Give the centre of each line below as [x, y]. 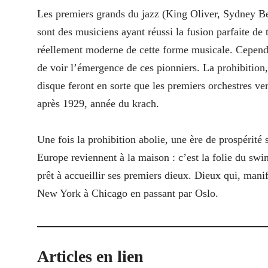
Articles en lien [90, 257]
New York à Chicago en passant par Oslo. [128, 194]
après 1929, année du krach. [98, 104]
